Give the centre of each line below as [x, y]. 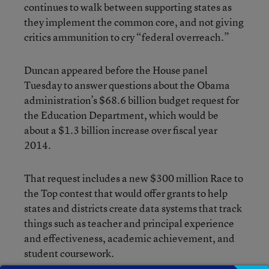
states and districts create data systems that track [133, 208]
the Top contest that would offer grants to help [126, 193]
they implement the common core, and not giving [134, 22]
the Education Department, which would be [121, 115]
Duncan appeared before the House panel [116, 70]
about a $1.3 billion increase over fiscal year [121, 130]
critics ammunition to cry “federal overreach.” [127, 37]
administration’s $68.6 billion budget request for [131, 100]
